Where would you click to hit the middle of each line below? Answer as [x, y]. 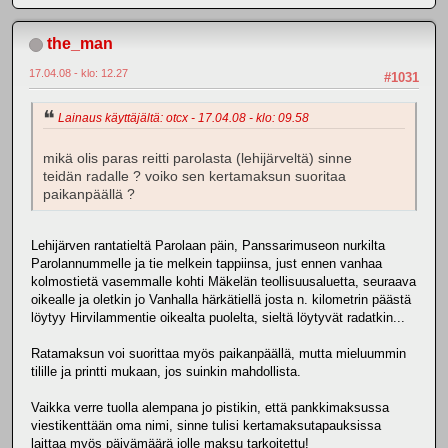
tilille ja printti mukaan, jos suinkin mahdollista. [166, 372]
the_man [80, 43]
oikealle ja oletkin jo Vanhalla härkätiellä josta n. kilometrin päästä [221, 300]
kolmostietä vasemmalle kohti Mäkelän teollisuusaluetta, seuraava [223, 282]
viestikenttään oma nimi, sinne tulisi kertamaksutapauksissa [206, 426]
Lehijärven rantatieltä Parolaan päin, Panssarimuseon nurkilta [208, 246]
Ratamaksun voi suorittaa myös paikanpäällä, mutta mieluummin [218, 354]
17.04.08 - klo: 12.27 [78, 72]
